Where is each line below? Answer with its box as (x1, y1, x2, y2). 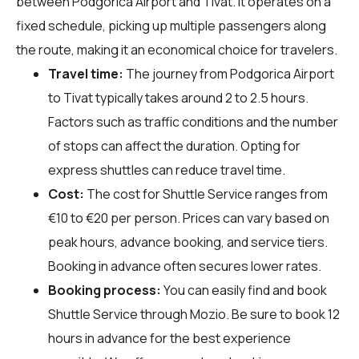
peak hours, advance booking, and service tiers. (48, 232, 328, 251)
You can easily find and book (161, 280, 327, 299)
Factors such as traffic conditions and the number (48, 112, 338, 131)
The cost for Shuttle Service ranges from (84, 184, 328, 203)
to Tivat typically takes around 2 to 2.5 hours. (48, 88, 309, 107)
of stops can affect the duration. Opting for (48, 136, 301, 155)
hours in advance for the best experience (48, 329, 291, 347)
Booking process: (48, 280, 161, 299)
